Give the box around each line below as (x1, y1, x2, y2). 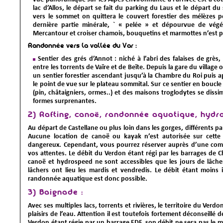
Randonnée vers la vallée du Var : (28, 42, 137, 51)
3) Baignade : (28, 188, 84, 198)
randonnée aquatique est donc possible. (28, 174, 148, 183)
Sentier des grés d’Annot (38, 54, 112, 63)
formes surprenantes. (33, 97, 97, 106)
